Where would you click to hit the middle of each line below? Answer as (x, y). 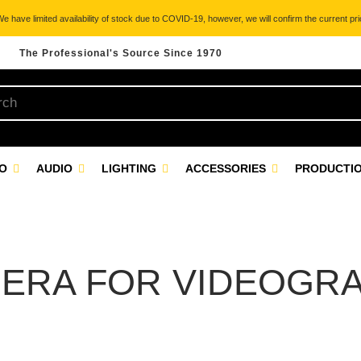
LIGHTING (131, 168)
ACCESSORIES (227, 168)
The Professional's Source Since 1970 (121, 53)
